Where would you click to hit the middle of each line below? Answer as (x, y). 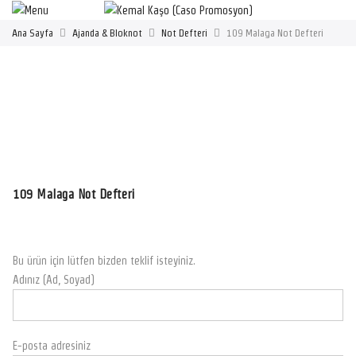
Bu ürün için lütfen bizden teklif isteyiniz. (104, 261)
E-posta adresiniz (52, 345)
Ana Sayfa (33, 33)
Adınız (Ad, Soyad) (54, 280)
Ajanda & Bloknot (107, 33)
